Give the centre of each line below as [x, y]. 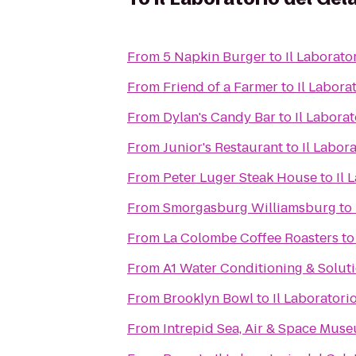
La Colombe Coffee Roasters [251, 238]
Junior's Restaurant [223, 147]
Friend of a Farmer [221, 87]
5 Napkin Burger [215, 57]
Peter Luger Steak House [240, 178]
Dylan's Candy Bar [219, 117]
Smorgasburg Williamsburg [250, 208]
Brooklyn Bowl [208, 298]
